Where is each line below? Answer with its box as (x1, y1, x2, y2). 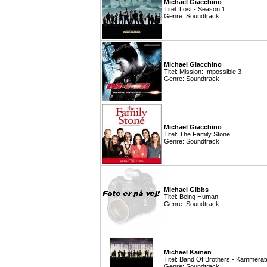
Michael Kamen (164, 249, 212, 256)
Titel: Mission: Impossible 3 (164, 68, 241, 75)
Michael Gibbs (164, 186, 209, 193)
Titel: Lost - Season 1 (164, 5, 225, 13)
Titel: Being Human (164, 193, 218, 200)
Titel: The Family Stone (164, 131, 230, 138)
